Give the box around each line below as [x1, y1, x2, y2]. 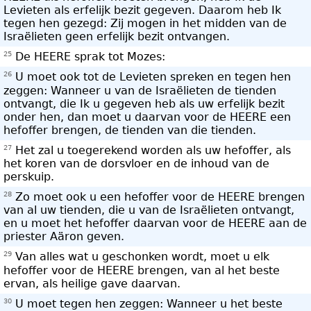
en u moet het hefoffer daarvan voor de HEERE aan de [3, 217, 307, 230]
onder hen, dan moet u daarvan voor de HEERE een [3, 110, 291, 124]
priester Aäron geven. [3, 230, 124, 244]
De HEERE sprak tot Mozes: [12, 50, 165, 64]
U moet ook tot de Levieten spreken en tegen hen [12, 70, 291, 84]
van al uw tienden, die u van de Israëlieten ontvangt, [3, 203, 294, 217]
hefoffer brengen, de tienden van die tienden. [3, 123, 256, 137]
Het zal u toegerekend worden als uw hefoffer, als [12, 143, 291, 157]
